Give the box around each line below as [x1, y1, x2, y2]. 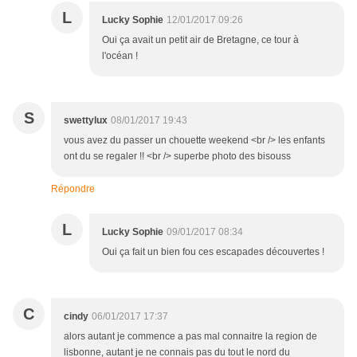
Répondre [51, 183, 95, 195]
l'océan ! [102, 50, 138, 62]
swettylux [64, 115, 108, 127]
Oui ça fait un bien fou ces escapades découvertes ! [102, 246, 324, 258]
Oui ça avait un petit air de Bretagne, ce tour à [102, 34, 299, 46]
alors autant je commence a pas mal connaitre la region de [64, 331, 317, 343]
